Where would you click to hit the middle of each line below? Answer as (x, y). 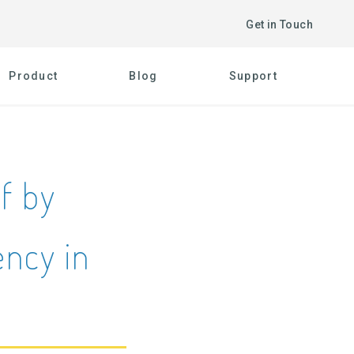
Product (34, 76)
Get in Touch (279, 24)
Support (253, 76)
